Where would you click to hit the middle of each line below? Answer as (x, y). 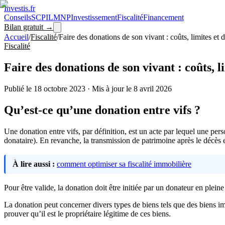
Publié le (19, 88)
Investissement (94, 17)
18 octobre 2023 (60, 88)
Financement (163, 17)
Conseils (18, 17)
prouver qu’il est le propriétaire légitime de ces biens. (87, 214)
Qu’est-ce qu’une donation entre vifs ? (102, 110)
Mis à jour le (113, 88)
